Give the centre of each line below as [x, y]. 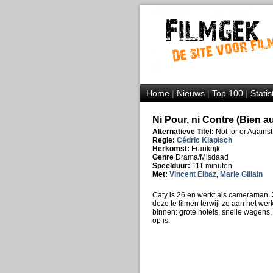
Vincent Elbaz [193, 174]
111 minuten [212, 166]
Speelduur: [172, 166]
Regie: [163, 140]
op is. [161, 221]
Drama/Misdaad [202, 157]
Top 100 [227, 93]
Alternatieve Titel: [183, 132]
